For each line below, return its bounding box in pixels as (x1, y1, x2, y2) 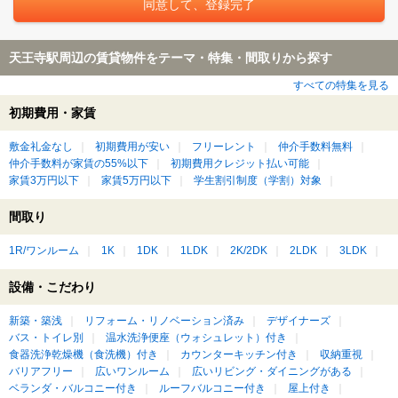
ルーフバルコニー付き (159, 383, 266, 394)
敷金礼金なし (9, 141, 73, 153)
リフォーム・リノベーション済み (84, 315, 244, 327)
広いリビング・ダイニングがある (192, 366, 352, 378)
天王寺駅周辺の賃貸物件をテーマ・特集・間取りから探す (9, 51, 332, 66)
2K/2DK (230, 245, 267, 257)
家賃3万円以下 (9, 175, 79, 187)
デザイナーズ (267, 315, 330, 327)
